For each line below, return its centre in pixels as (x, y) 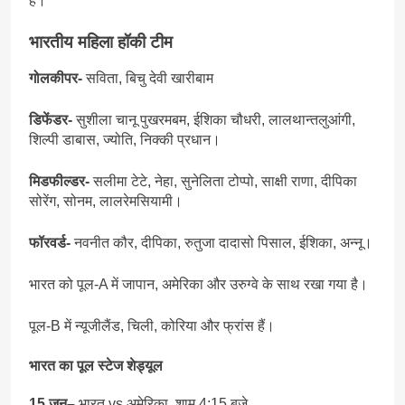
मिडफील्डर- (59, 182)
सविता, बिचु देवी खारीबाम (148, 79)
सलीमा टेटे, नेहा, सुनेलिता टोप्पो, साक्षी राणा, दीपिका (223, 182)
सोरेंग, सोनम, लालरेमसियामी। (106, 202)
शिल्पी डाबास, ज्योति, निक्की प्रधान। (125, 140)
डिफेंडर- (51, 120)
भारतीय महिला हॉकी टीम (101, 42)
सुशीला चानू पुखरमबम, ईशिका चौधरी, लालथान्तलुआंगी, (214, 120)
